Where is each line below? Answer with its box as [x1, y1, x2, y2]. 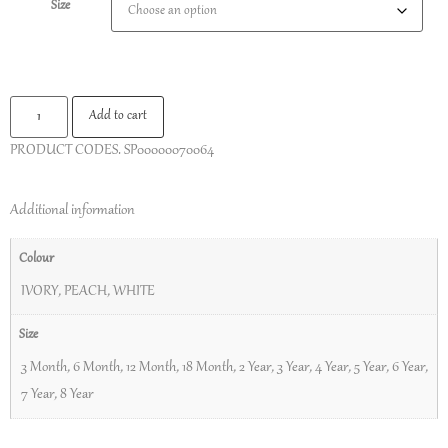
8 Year [60, 386, 93, 405]
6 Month [73, 359, 120, 378]
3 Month [21, 359, 67, 378]
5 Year [354, 359, 386, 378]
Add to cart [89, 108, 148, 125]
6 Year [392, 359, 425, 378]
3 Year [277, 359, 309, 378]
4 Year [315, 359, 348, 378]
